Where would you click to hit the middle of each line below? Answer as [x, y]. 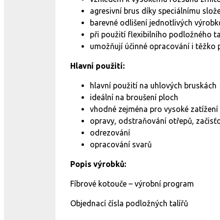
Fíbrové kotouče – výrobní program [132, 184]
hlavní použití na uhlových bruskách [153, 85]
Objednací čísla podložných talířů [129, 203]
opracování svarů [121, 144]
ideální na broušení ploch [134, 97]
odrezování [110, 133]
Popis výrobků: [98, 164]
